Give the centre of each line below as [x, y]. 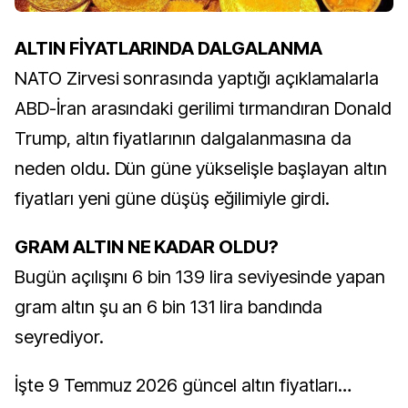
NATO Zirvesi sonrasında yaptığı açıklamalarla [197, 78]
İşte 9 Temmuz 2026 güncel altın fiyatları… [184, 385]
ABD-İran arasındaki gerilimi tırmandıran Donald [204, 108]
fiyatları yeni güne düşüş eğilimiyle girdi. [173, 199]
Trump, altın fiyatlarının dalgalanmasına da [184, 138]
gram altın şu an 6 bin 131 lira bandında [169, 307]
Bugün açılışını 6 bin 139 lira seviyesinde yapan [200, 277]
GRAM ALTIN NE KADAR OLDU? [147, 247]
